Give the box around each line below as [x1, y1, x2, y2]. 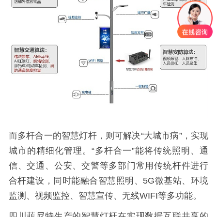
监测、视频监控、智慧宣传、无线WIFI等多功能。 [8, 190, 201, 201]
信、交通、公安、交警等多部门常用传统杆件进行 [8, 160, 209, 170]
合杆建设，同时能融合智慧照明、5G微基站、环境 [8, 175, 209, 186]
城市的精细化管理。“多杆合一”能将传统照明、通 [8, 145, 209, 155]
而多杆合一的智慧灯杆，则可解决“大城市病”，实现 [8, 130, 209, 140]
